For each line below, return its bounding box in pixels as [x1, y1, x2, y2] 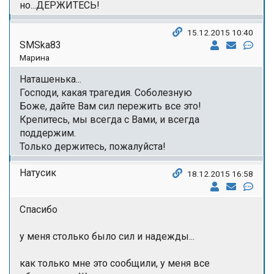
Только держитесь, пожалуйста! [20, 140, 166, 152]
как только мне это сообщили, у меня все [20, 257, 210, 269]
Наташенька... [20, 73, 81, 85]
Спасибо [20, 203, 57, 215]
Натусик [20, 166, 56, 179]
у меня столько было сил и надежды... [20, 230, 194, 242]
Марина [20, 52, 50, 62]
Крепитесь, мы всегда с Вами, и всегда [20, 113, 199, 125]
